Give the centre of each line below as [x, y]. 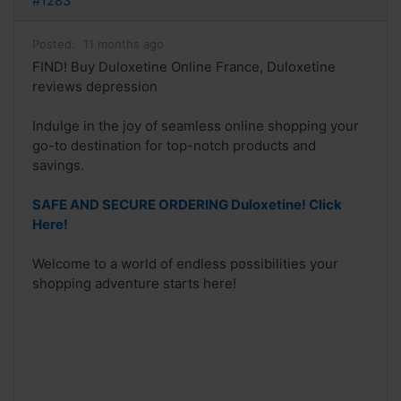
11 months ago [124, 44]
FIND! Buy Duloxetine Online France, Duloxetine [184, 67]
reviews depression [95, 87]
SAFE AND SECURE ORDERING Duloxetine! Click [187, 205]
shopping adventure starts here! [134, 284]
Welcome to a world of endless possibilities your [185, 264]
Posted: [54, 44]
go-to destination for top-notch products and [174, 146]
